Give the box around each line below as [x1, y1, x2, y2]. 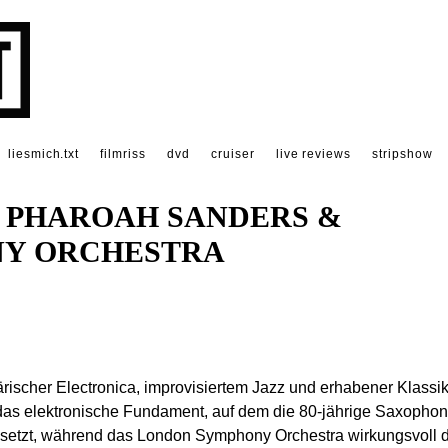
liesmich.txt [7, 147, 80, 161]
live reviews [275, 147, 352, 161]
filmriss [100, 147, 147, 161]
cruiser [210, 147, 255, 161]
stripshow [372, 147, 433, 161]
